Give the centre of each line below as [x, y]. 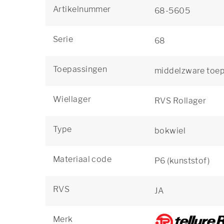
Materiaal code [82, 159]
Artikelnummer [82, 9]
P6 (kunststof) [182, 161]
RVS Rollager [180, 101]
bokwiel [170, 131]
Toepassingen [80, 69]
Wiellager [72, 99]
